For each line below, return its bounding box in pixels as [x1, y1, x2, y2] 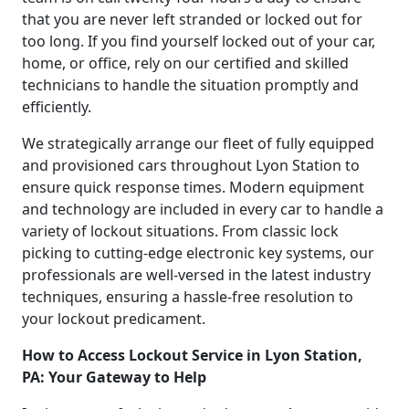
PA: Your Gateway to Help [22, 366, 206, 387]
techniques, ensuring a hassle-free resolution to [22, 286, 353, 307]
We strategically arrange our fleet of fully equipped [22, 132, 374, 153]
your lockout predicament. [22, 308, 205, 329]
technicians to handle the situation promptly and [22, 74, 359, 95]
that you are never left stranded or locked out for [22, 8, 362, 29]
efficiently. [22, 96, 91, 117]
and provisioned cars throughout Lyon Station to [22, 154, 360, 175]
